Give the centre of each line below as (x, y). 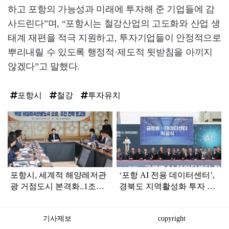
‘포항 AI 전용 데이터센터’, (167, 175)
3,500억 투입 (33, 198)
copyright (172, 219)
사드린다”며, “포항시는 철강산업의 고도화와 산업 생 (114, 24)
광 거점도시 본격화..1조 (53, 186)
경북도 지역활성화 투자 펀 (167, 186)
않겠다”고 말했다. (44, 67)
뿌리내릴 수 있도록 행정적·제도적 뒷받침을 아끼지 (110, 52)
